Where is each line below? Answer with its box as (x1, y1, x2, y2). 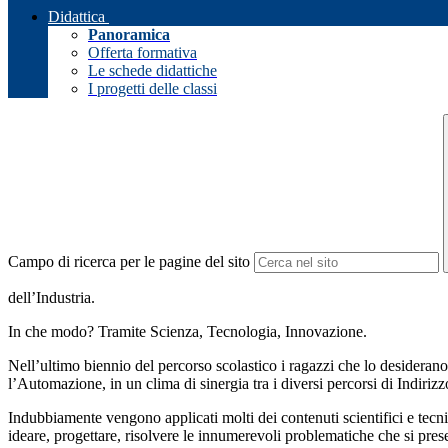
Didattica (48, 8, 105, 26)
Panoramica (88, 26, 170, 44)
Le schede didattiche (88, 62, 217, 80)
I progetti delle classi (88, 80, 217, 98)
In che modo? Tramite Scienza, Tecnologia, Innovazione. (8, 323, 371, 341)
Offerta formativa (88, 44, 197, 62)
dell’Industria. (8, 289, 95, 307)
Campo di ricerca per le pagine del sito (8, 253, 250, 271)
